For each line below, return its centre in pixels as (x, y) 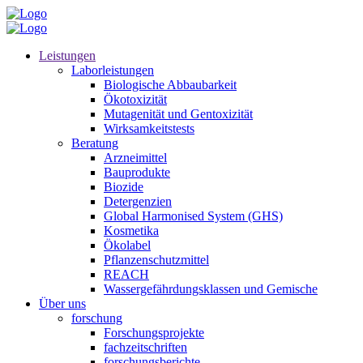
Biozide (124, 187)
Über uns (62, 303)
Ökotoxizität (135, 99)
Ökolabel (127, 245)
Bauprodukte (137, 172)
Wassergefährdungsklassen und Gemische (211, 289)
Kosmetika (131, 231)
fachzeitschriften (145, 347)
